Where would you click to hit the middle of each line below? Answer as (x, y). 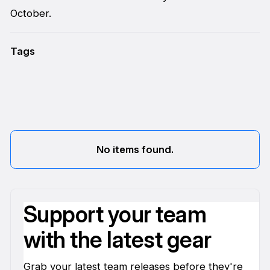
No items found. (135, 150)
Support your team (115, 215)
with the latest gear (117, 240)
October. (30, 14)
